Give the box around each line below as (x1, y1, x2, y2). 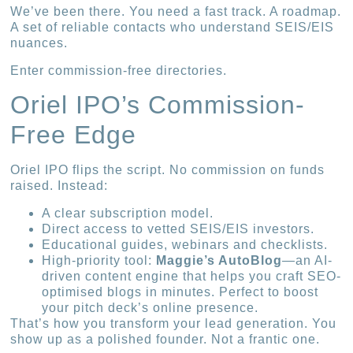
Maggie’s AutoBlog (156, 253, 283, 267)
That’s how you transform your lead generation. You (10, 316, 337, 330)
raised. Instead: (10, 179, 109, 193)
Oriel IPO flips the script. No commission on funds (10, 163, 325, 177)
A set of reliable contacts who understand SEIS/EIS (10, 20, 335, 35)
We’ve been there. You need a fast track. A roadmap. (10, 5, 342, 19)
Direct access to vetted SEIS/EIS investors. (42, 221, 315, 236)
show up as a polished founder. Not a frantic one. (10, 332, 321, 346)
